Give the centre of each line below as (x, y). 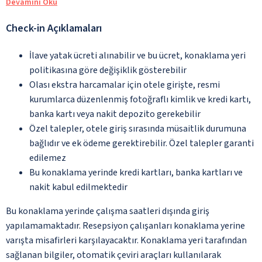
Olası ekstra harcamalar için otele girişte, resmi (125, 85)
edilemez (48, 158)
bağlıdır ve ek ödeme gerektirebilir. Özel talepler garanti (142, 143)
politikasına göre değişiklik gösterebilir (108, 70)
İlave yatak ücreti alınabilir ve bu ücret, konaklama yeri (137, 55)
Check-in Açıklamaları (54, 28)
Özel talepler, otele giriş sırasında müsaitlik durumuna (138, 128)
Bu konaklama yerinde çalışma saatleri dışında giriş (108, 211)
